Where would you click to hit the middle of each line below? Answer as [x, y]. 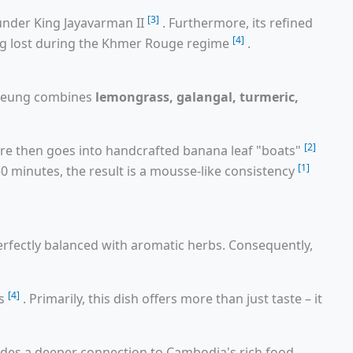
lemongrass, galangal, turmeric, [197, 97]
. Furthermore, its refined [238, 22]
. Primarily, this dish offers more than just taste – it [173, 298]
